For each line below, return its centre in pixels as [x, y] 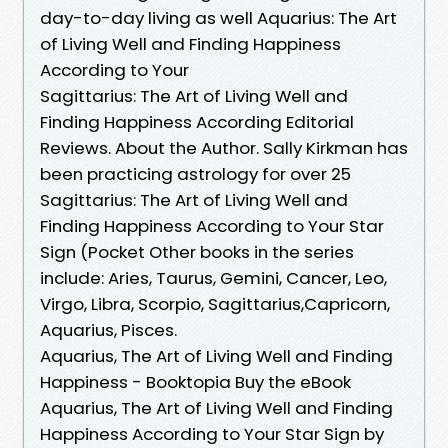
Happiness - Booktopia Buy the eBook [195, 381]
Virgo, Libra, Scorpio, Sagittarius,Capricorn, [215, 303]
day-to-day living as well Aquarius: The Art [218, 17]
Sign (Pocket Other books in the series [197, 251]
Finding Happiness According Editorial [197, 121]
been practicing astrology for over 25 [195, 173]
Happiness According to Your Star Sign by [212, 433]
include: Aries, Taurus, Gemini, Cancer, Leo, [213, 277]
